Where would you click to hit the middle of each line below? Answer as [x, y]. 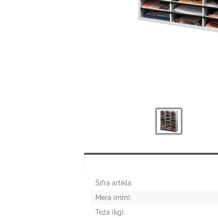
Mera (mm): [113, 198]
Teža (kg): [110, 212]
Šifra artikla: [114, 183]
